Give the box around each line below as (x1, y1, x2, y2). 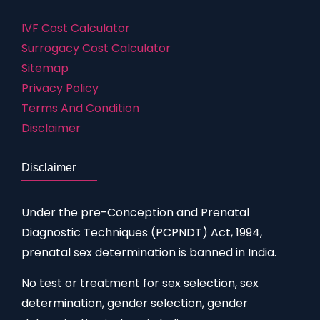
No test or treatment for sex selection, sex (21, 275, 259, 292)
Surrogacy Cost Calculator (21, 40, 171, 57)
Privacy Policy (21, 80, 99, 97)
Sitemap (21, 60, 69, 77)
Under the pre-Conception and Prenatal (21, 204, 249, 221)
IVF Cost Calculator (21, 20, 130, 37)
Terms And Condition (21, 100, 139, 117)
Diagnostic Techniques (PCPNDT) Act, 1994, (21, 224, 262, 241)
